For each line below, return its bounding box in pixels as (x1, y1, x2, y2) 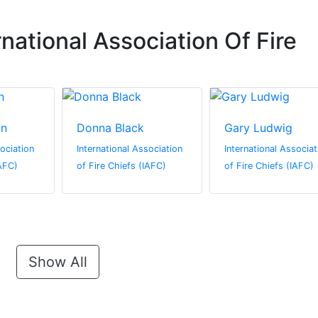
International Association (76, 143, 182, 155)
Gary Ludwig (224, 121, 292, 136)
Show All (28, 253, 87, 271)
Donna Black (76, 121, 144, 136)
